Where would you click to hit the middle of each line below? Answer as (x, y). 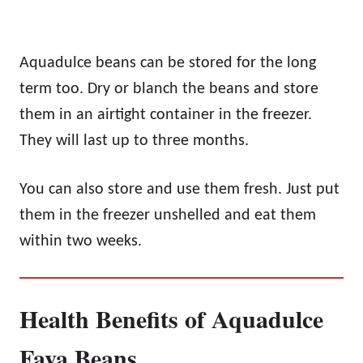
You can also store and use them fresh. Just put (179, 189)
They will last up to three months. (134, 141)
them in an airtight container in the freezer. (166, 115)
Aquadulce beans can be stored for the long (168, 63)
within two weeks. (81, 241)
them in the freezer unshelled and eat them (168, 215)
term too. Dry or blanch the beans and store (169, 89)
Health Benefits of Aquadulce (171, 318)
